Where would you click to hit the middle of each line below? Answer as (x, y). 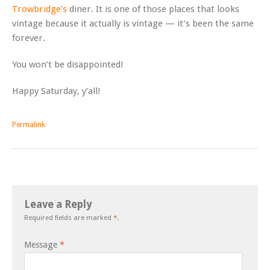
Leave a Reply (58, 204)
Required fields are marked (69, 217)
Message (42, 244)
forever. (29, 38)
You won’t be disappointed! (68, 64)
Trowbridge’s (39, 9)
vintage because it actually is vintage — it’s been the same (133, 23)
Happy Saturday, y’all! (56, 91)
